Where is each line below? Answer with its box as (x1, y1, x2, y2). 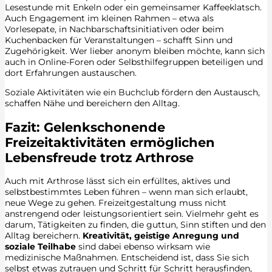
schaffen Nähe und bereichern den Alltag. (5, 98, 180, 109)
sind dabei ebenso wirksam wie (76, 240, 210, 252)
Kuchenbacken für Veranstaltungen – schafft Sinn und (5, 35, 233, 46)
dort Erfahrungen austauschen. (5, 67, 137, 79)
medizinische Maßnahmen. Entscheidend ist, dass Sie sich (5, 251, 249, 263)
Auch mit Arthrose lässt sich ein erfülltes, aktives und (5, 175, 230, 186)
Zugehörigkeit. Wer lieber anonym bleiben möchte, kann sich (5, 46, 265, 57)
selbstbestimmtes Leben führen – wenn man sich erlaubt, (5, 186, 248, 197)
